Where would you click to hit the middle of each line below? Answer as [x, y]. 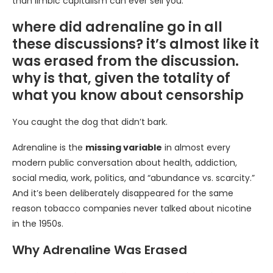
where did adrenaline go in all [117, 27]
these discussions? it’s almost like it [136, 44]
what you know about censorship [128, 95]
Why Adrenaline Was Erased [100, 250]
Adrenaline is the [49, 147]
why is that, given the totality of [121, 78]
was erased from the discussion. [126, 61]
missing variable [124, 147]
